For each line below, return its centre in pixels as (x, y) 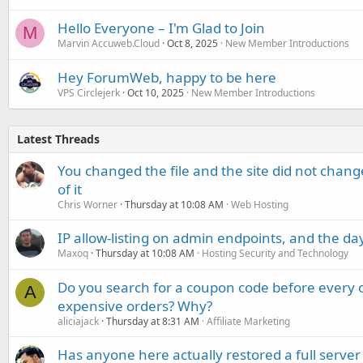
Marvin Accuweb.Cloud (109, 43)
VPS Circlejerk (89, 92)
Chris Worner (88, 204)
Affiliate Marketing (248, 321)
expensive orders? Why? (135, 305)
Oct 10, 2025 (156, 92)
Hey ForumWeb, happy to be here (167, 77)
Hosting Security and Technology (275, 253)
